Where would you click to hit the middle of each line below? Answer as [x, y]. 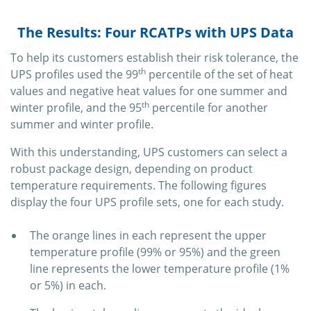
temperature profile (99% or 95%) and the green [155, 252]
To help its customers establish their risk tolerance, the [154, 58]
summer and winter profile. [82, 125]
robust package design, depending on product [132, 169]
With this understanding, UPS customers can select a [149, 152]
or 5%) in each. [68, 286]
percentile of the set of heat [219, 75]
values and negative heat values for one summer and [149, 91]
